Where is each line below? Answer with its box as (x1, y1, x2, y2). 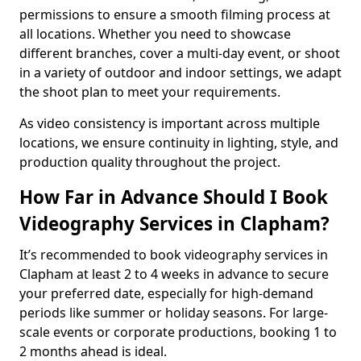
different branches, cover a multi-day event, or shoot (19, 44, 340, 62)
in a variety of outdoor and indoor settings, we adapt (19, 64, 342, 81)
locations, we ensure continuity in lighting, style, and (19, 134, 338, 151)
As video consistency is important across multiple (19, 114, 320, 132)
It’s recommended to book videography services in (19, 246, 328, 263)
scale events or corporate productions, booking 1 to (19, 323, 337, 341)
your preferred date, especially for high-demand (19, 284, 313, 302)
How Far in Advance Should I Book (19, 185, 328, 210)
